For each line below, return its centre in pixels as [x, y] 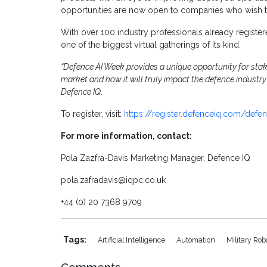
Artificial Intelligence [132, 240]
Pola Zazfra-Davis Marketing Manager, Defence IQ [156, 158]
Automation [197, 240]
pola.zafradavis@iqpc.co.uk [113, 180]
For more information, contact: [126, 136]
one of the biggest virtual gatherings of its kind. [151, 45]
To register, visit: [92, 114]
